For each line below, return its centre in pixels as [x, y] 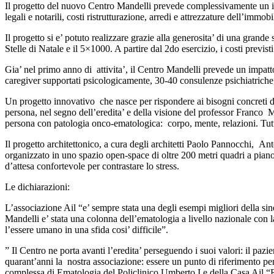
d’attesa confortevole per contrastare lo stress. [92, 166]
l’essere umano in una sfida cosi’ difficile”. [87, 229]
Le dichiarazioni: [37, 187]
